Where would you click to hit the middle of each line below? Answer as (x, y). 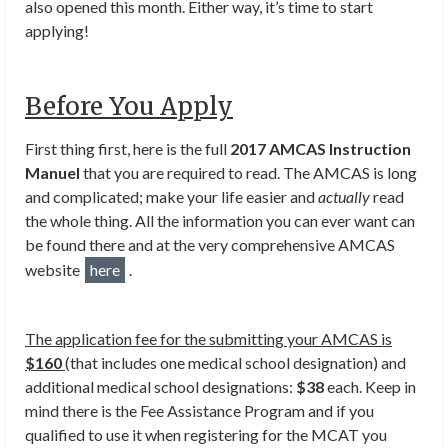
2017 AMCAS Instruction (320, 148)
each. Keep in (370, 386)
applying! (57, 30)
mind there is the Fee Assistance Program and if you (199, 410)
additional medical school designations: (160, 386)
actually (344, 196)
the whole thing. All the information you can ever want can (220, 220)
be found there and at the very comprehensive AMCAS (210, 244)
